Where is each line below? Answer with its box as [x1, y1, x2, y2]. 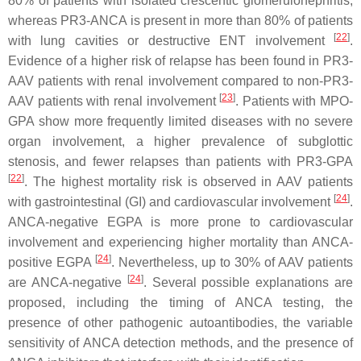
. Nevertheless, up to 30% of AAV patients [111, 255, 353, 269]
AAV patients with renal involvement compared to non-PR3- [8, 74, 353, 88]
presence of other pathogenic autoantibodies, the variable [8, 316, 353, 330]
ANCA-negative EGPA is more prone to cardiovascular [8, 215, 353, 229]
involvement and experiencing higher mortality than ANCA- [8, 235, 353, 249]
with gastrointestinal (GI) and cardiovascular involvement [8, 195, 334, 209]
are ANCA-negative [8, 276, 127, 289]
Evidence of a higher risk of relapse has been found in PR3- [8, 54, 353, 68]
